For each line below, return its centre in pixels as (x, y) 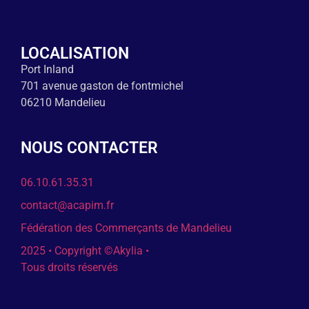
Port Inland (47, 70)
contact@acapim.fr (67, 206)
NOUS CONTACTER (89, 148)
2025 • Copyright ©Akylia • (85, 251)
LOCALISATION (75, 54)
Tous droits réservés (69, 268)
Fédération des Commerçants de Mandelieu (126, 228)
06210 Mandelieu (63, 103)
